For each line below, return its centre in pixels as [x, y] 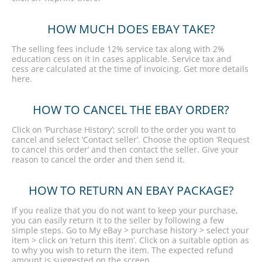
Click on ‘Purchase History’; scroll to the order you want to [124, 130]
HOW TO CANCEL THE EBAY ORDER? [131, 110]
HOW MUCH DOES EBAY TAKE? [131, 29]
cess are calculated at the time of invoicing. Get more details [130, 69]
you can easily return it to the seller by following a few [118, 220]
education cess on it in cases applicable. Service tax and [122, 59]
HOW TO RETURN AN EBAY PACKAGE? [131, 190]
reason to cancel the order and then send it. [98, 159]
